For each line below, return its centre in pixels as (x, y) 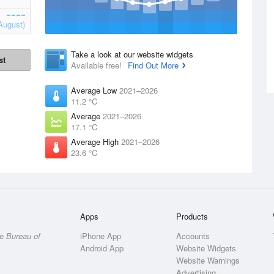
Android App (102, 248)
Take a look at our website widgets (132, 54)
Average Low (95, 90)
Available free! (98, 65)
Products (192, 216)
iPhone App (101, 236)
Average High (96, 142)
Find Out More (153, 65)
